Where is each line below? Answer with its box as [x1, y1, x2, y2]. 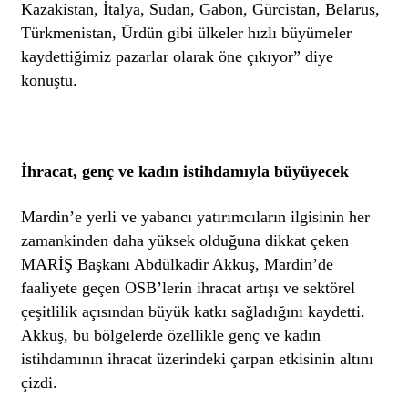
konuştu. [21, 70, 77, 89]
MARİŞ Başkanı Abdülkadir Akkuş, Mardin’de [21, 254, 334, 273]
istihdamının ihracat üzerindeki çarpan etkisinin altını [21, 349, 374, 368]
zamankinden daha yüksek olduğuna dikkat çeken [21, 230, 350, 250]
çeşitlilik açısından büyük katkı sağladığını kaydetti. [21, 301, 366, 321]
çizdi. [21, 372, 57, 392]
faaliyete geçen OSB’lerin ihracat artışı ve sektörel [21, 278, 356, 297]
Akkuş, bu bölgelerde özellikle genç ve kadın [21, 325, 321, 344]
